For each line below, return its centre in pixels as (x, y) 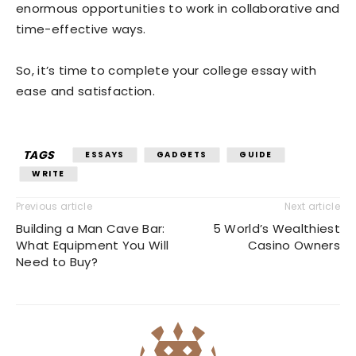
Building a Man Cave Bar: (91, 229)
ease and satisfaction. (86, 91)
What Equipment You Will (93, 246)
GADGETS (182, 155)
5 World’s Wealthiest (276, 229)
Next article (312, 207)
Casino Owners (294, 246)
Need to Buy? (57, 262)
